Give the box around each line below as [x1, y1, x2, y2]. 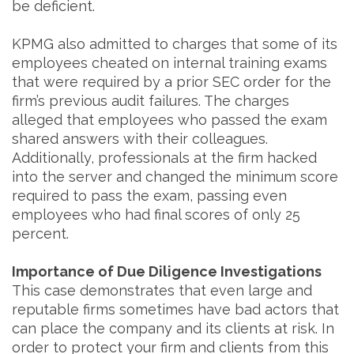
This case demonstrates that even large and [12, 282, 312, 299]
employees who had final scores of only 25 [12, 206, 300, 223]
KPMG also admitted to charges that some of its [12, 36, 337, 52]
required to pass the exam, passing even [12, 187, 287, 204]
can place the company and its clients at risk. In [12, 320, 334, 337]
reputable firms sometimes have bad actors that [12, 301, 339, 318]
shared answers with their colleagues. [12, 130, 268, 147]
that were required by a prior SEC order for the [12, 73, 331, 90]
